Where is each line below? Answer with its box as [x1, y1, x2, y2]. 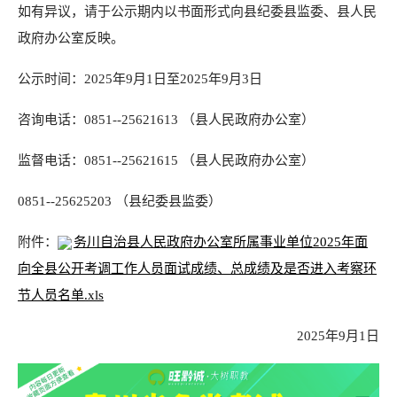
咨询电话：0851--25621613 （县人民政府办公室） [18, 113, 315, 127]
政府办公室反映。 [18, 31, 124, 45]
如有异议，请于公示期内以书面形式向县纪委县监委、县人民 [18, 4, 377, 19]
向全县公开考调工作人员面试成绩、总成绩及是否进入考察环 [18, 261, 377, 276]
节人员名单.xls [18, 288, 104, 302]
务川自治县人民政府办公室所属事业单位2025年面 [74, 235, 368, 249]
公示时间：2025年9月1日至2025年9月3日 [18, 72, 262, 86]
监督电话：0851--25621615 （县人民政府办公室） [18, 153, 315, 167]
